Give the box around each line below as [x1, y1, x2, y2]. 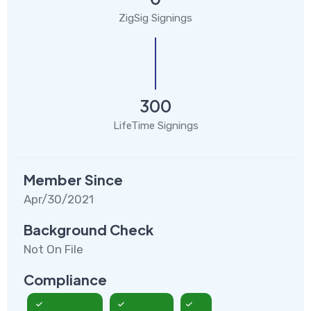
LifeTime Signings [112, 119, 199, 132]
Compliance [24, 270, 107, 288]
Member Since [24, 170, 123, 188]
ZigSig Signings [119, 11, 192, 24]
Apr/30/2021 [24, 192, 94, 206]
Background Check [24, 220, 153, 238]
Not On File [24, 242, 83, 256]
